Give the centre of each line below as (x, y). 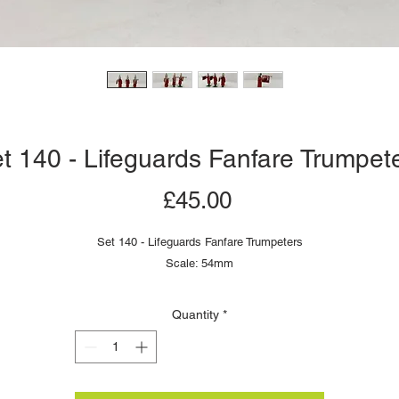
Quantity (195, 314)
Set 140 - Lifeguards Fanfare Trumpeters (199, 242)
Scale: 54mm (199, 263)
